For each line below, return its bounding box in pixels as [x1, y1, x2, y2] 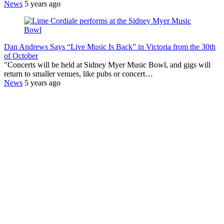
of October [4, 51, 38, 60]
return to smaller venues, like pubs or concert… [4, 69, 153, 78]
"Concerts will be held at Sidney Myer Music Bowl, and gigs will [4, 60, 210, 69]
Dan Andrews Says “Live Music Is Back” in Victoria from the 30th [4, 42, 215, 51]
